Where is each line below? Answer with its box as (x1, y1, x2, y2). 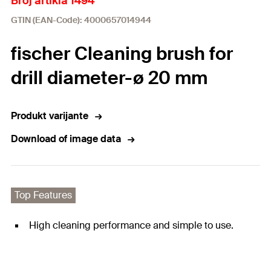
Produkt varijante (11, 109, 88, 123)
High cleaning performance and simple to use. (29, 219, 233, 232)
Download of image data (11, 132, 121, 146)
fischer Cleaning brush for (11, 42, 233, 66)
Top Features (15, 189, 72, 202)
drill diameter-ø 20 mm (11, 66, 207, 90)
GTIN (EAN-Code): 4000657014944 (11, 15, 151, 26)
